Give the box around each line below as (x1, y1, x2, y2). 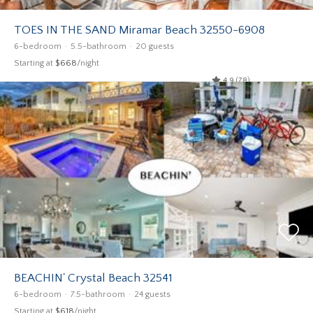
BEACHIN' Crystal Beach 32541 (14, 271, 173, 284)
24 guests (134, 290, 170, 299)
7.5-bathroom (71, 290, 125, 299)
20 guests (136, 42, 174, 51)
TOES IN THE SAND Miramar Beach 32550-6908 (14, 23, 265, 36)
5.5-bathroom (71, 42, 126, 51)
